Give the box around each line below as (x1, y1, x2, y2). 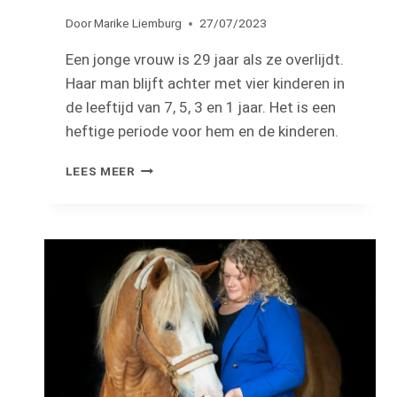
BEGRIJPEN (134, 271, 206, 286)
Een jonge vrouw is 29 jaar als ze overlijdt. (65, 51, 344, 69)
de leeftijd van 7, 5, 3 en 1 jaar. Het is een (65, 98, 336, 117)
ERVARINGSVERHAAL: (134, 160, 272, 175)
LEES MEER (65, 164, 136, 179)
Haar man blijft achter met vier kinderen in (65, 74, 345, 93)
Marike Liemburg (93, 16, 182, 31)
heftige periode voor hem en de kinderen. (65, 122, 339, 141)
